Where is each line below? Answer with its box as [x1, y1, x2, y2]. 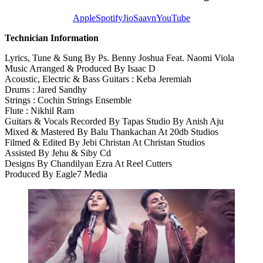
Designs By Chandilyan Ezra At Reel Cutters [5, 158, 172, 168]
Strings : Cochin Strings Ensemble [5, 95, 131, 105]
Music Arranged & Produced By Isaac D [5, 63, 156, 73]
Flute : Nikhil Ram [5, 105, 74, 116]
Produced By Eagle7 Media [5, 168, 107, 179]
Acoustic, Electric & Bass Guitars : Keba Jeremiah [5, 73, 191, 84]
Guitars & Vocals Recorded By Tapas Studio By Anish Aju [5, 116, 224, 126]
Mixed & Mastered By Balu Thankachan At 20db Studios [5, 126, 218, 137]
